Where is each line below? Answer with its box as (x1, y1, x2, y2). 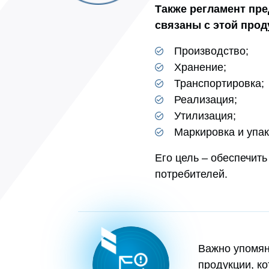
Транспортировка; (174, 77, 264, 89)
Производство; (174, 45, 249, 57)
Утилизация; (174, 110, 236, 122)
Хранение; (174, 61, 226, 73)
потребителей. (154, 168, 228, 180)
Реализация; (174, 94, 237, 106)
